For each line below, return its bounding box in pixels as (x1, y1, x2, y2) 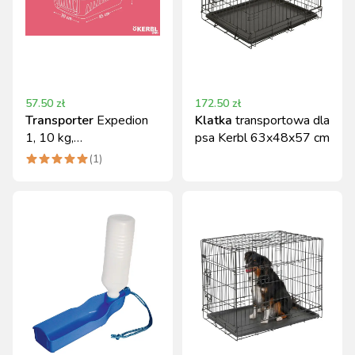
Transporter (25, 112, 94, 129)
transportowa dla (235, 112, 330, 129)
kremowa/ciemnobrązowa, (25, 147, 168, 164)
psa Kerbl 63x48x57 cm (195, 129, 330, 147)
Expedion (97, 112, 148, 129)
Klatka (195, 112, 232, 129)
